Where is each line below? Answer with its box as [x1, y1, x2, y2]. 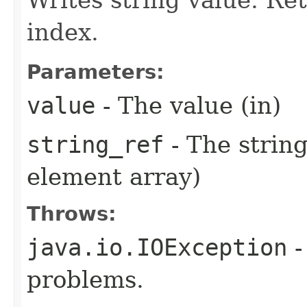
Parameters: [27, 60, 164, 84]
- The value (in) [95, 91, 281, 119]
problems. [27, 265, 144, 293]
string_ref [27, 130, 164, 158]
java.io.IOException [27, 233, 287, 261]
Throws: [27, 201, 116, 225]
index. [27, 18, 99, 46]
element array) [27, 162, 201, 191]
